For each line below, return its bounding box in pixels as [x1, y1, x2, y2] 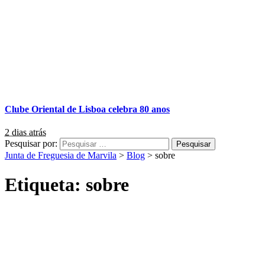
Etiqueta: [5, 173, 86, 195]
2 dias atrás [5, 127, 46, 138]
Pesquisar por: [5, 138, 57, 149]
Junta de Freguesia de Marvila [5, 150, 117, 161]
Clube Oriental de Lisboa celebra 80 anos [5, 104, 170, 114]
